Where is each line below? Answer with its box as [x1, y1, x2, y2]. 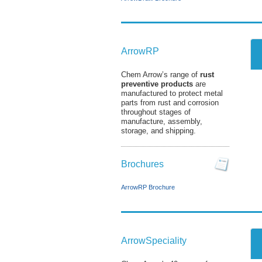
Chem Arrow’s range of [121, 70, 200, 79]
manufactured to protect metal [121, 89, 223, 98]
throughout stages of [121, 108, 191, 116]
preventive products [121, 80, 193, 88]
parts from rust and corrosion [121, 98, 219, 107]
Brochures [121, 159, 164, 170]
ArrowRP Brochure [121, 184, 175, 191]
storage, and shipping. [121, 126, 196, 135]
